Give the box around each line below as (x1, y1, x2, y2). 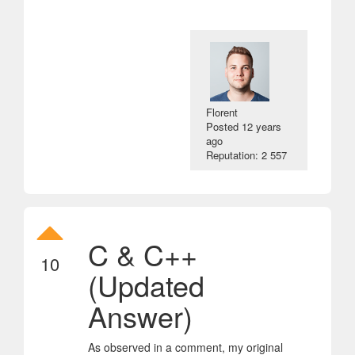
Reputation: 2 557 (206, 147, 288, 162)
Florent (206, 104, 239, 120)
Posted (206, 118, 242, 134)
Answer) (88, 295, 193, 336)
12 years (242, 118, 282, 134)
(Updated (88, 264, 204, 305)
